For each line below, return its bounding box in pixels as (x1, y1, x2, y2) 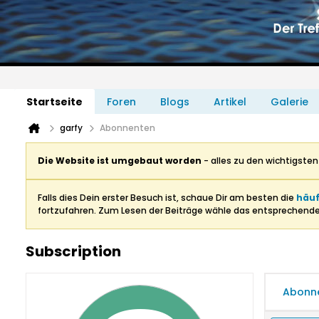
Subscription (26, 241, 121, 261)
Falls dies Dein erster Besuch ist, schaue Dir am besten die (38, 192, 296, 204)
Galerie (271, 95, 308, 109)
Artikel (214, 95, 246, 109)
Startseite (26, 95, 83, 109)
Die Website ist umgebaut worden (38, 155, 202, 167)
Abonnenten (100, 122, 155, 134)
